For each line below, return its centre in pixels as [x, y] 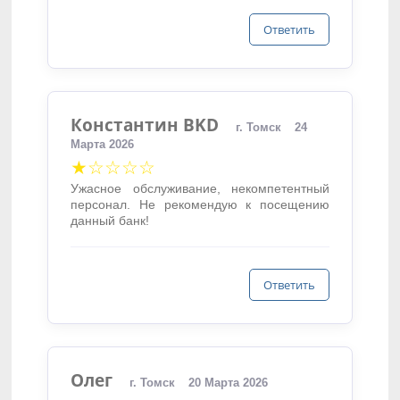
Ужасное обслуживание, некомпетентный [200, 188]
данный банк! [110, 221]
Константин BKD [145, 125]
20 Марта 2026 [229, 383]
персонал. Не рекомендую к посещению [200, 204]
